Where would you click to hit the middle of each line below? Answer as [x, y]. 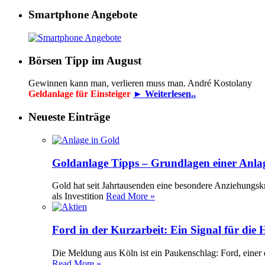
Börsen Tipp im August [85, 60]
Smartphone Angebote [83, 15]
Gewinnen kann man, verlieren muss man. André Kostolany [140, 83]
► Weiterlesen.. [164, 94]
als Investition [79, 196]
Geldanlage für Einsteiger [81, 94]
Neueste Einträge [69, 117]
